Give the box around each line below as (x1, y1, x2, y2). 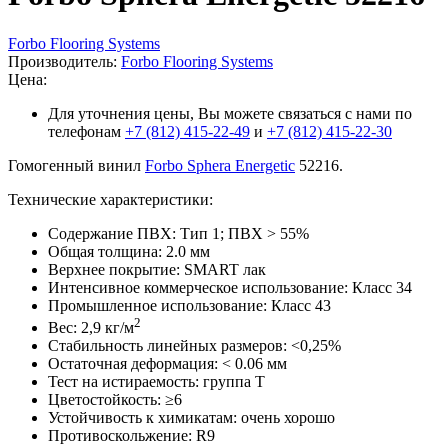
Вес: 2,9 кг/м (48, 319, 134, 337)
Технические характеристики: (8, 190, 213, 208)
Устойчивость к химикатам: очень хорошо (48, 409, 335, 427)
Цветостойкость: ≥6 (48, 391, 182, 409)
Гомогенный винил (8, 156, 145, 174)
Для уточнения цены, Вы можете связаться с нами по (48, 104, 412, 122)
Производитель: (8, 52, 121, 70)
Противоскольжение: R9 (48, 427, 215, 445)
